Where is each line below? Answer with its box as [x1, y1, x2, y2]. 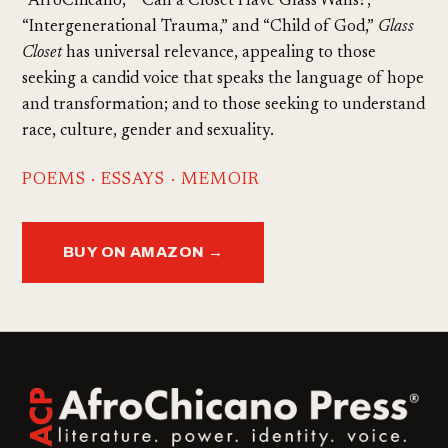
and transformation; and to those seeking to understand [22, 97, 426, 114]
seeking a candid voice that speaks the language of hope [22, 71, 425, 88]
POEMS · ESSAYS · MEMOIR [22, 171, 260, 188]
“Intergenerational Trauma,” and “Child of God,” [22, 19, 379, 36]
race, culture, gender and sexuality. [22, 123, 275, 140]
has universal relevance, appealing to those [62, 45, 377, 62]
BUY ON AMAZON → [62, 243, 224, 260]
